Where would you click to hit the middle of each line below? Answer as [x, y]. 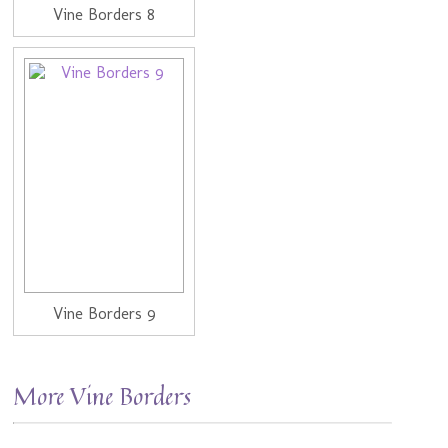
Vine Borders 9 [104, 314]
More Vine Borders [102, 396]
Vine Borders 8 [104, 15]
